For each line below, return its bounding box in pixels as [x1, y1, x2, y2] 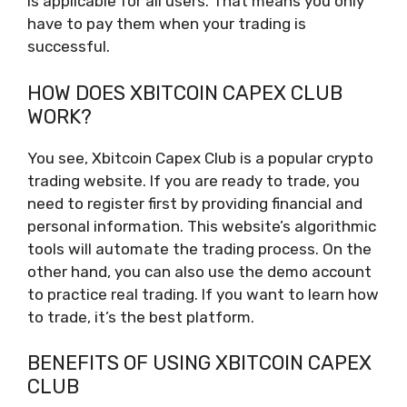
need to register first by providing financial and [27, 194, 362, 213]
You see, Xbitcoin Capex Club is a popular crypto [27, 148, 373, 167]
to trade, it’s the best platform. [27, 307, 254, 326]
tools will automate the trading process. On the [27, 239, 372, 258]
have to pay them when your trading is [27, 15, 306, 34]
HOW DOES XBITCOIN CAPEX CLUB [27, 80, 342, 105]
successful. [27, 37, 110, 56]
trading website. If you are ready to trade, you [27, 171, 360, 190]
